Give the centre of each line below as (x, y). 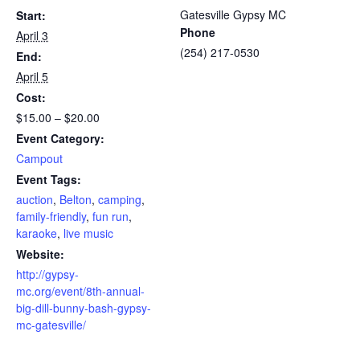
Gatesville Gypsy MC (233, 14)
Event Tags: (49, 179)
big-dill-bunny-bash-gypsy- (84, 307)
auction (35, 199)
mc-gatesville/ (51, 324)
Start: (31, 15)
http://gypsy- (47, 274)
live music (88, 233)
